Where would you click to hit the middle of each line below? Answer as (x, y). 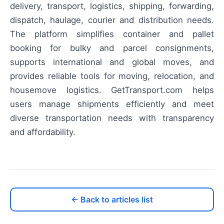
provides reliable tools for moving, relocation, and (112, 76)
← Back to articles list (112, 199)
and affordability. (43, 132)
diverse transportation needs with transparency (112, 118)
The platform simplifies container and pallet (112, 34)
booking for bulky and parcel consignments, (112, 48)
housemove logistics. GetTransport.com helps (112, 90)
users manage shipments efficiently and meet (112, 104)
